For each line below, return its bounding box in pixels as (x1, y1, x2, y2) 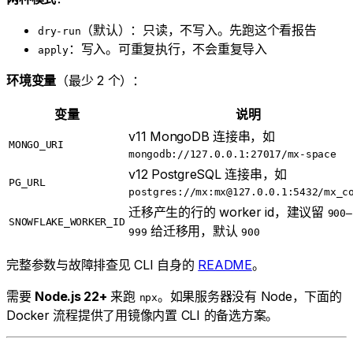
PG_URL (9, 176, 46, 189)
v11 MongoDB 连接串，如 (128, 128, 275, 145)
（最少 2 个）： (56, 72, 145, 89)
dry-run (38, 25, 81, 38)
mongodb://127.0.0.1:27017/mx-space (128, 148, 336, 161)
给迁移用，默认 (147, 223, 241, 240)
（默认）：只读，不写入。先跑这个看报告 (80, 22, 317, 39)
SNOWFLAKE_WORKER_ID (9, 216, 125, 229)
